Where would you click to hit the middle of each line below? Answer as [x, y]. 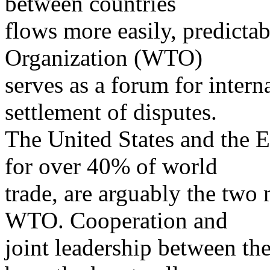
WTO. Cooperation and [116, 221]
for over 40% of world [111, 166]
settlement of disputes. [111, 112]
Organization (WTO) [104, 58]
